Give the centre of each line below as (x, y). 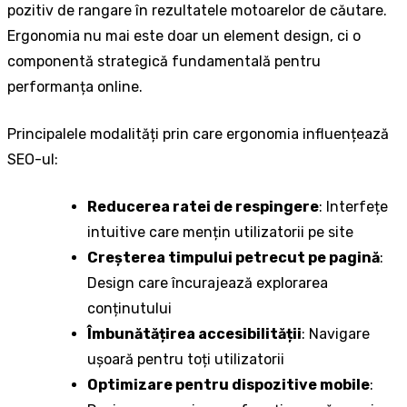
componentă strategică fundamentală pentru (164, 62)
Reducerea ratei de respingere (203, 207)
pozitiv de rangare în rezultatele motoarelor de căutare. (197, 11)
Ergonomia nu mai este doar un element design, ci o (184, 36)
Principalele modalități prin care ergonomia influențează (198, 134)
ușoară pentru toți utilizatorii (186, 360)
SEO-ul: (33, 160)
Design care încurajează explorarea (208, 283)
